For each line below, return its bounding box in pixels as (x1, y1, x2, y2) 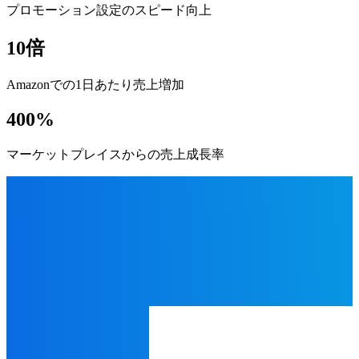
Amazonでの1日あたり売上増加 (6, 77, 184, 91)
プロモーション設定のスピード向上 (6, 2, 212, 17)
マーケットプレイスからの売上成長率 (6, 147, 224, 162)
